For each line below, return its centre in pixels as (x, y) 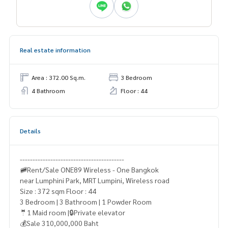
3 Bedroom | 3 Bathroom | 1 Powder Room (86, 202)
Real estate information (55, 50)
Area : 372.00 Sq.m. (59, 78)
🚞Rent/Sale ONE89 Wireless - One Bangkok (89, 170)
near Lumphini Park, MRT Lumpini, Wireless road (95, 180)
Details (30, 131)
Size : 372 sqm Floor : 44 (81, 191)
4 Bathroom (48, 91)
